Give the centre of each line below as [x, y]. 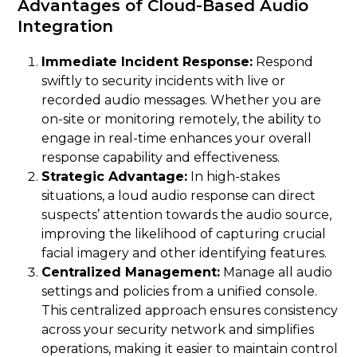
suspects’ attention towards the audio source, [187, 214]
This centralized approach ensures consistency [190, 310]
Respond [283, 61]
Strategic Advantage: [115, 176]
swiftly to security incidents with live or [164, 80]
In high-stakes [234, 176]
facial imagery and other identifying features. [184, 253]
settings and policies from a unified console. [180, 291]
